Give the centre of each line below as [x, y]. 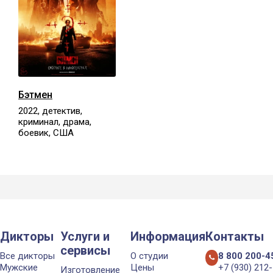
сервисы [85, 250]
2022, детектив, [50, 111]
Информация [168, 236]
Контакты [235, 236]
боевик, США [46, 133]
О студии [149, 256]
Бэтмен [35, 94]
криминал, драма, [55, 122]
